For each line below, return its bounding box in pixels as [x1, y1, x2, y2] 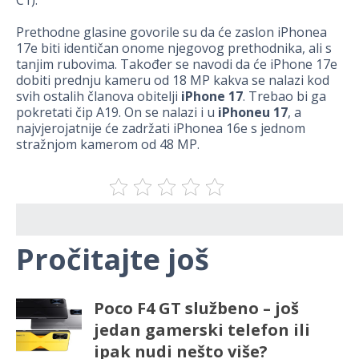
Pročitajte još [16, 240, 209, 280]
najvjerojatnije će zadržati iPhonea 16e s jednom [16, 119, 305, 138]
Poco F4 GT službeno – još [93, 297, 299, 320]
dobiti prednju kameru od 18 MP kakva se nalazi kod [16, 71, 329, 90]
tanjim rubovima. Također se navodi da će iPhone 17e [16, 55, 337, 74]
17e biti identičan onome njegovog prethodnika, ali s [16, 39, 332, 58]
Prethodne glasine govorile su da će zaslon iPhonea [16, 23, 327, 42]
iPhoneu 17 [218, 103, 288, 122]
